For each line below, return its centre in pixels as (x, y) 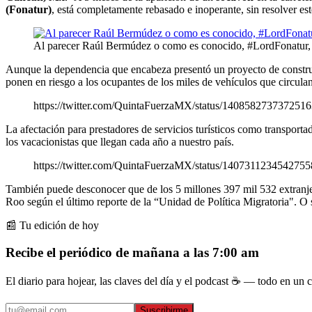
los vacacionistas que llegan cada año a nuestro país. (120, 141)
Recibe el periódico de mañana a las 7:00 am (132, 252)
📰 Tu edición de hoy (52, 225)
